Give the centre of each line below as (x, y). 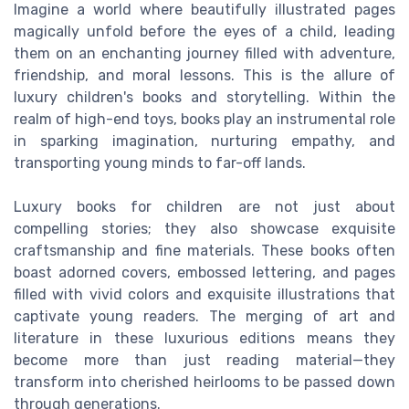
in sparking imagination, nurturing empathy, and (204, 142)
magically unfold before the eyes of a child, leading (204, 32)
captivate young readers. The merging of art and (204, 317)
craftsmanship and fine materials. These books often (204, 251)
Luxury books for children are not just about (204, 207)
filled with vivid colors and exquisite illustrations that (204, 295)
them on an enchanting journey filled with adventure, (204, 54)
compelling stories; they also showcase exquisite (204, 229)
